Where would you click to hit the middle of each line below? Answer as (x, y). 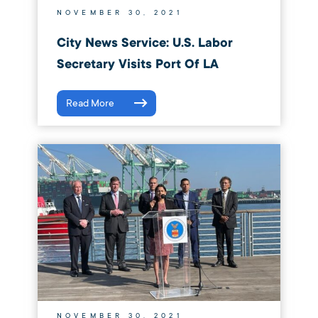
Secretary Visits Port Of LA (137, 65)
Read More (90, 103)
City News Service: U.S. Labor (144, 43)
